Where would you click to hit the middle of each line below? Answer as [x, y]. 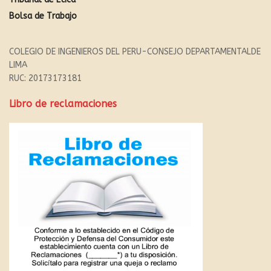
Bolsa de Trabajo [43, 16]
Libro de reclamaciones [63, 103]
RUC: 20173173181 [45, 78]
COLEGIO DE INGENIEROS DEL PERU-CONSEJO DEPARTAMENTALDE [135, 51]
